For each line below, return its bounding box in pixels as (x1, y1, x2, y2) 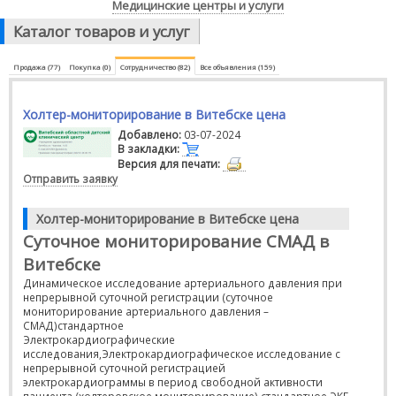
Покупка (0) (69, 62, 110, 72)
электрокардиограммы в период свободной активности (23, 375, 323, 389)
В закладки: (118, 141, 179, 156)
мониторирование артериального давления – (23, 304, 269, 318)
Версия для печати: (118, 156, 220, 171)
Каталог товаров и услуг (13, 21, 190, 42)
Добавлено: (118, 127, 181, 141)
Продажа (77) (13, 62, 60, 72)
